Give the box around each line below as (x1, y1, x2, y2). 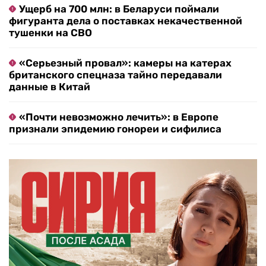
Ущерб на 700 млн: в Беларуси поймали (19, 3, 219, 15)
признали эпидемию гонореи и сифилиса (9, 123, 221, 135)
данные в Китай (9, 81, 90, 93)
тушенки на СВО (9, 27, 92, 39)
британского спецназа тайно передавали (9, 69, 222, 81)
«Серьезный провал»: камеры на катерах (19, 57, 232, 69)
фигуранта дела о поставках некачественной (9, 15, 242, 27)
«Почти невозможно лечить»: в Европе (19, 111, 218, 123)
